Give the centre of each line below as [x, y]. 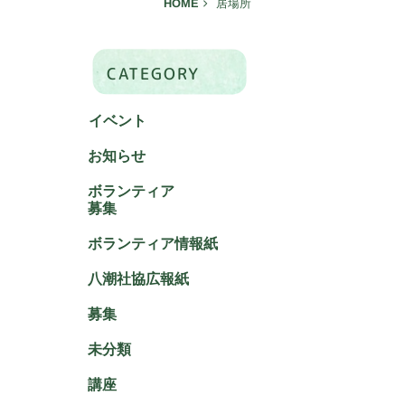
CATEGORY [154, 74]
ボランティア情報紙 [153, 244]
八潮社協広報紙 [139, 279]
